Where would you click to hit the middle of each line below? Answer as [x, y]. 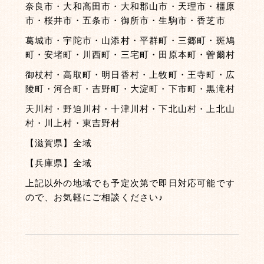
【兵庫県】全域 [58, 163]
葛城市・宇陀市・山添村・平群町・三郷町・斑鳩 [130, 40]
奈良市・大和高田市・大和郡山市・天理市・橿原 [130, 6]
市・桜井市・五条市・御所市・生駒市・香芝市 [125, 20]
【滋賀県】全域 [58, 143]
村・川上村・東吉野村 [73, 123]
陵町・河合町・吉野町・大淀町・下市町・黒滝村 [130, 89]
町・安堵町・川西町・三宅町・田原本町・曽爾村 [130, 55]
